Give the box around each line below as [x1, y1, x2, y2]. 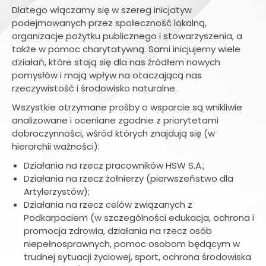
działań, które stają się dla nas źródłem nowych [12, 56, 220, 68]
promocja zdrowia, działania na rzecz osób [24, 224, 212, 237]
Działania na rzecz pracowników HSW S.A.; [24, 159, 205, 172]
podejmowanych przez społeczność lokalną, [12, 17, 207, 29]
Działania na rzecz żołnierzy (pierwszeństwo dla [24, 172, 233, 185]
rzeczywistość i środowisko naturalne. [12, 82, 177, 94]
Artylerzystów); [24, 185, 90, 198]
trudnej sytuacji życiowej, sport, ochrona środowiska [24, 251, 251, 263]
